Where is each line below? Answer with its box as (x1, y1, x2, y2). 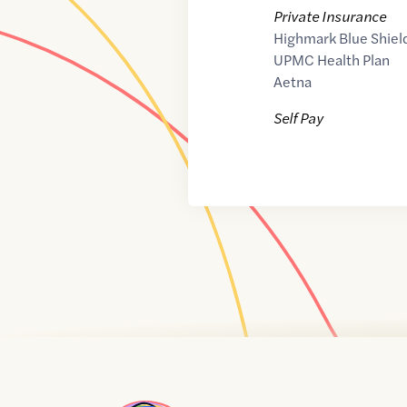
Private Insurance (273, 5, 387, 27)
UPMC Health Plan (273, 49, 391, 71)
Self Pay (273, 107, 324, 129)
